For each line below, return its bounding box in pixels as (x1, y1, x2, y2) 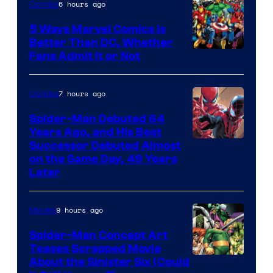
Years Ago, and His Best (29, 125, 161, 139)
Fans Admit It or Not (29, 49, 140, 63)
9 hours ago (56, 204, 103, 215)
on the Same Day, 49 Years (29, 152, 177, 166)
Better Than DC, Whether (29, 35, 173, 49)
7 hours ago (58, 88, 105, 99)
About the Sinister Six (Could (29, 255, 190, 269)
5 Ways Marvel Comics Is (29, 22, 166, 36)
